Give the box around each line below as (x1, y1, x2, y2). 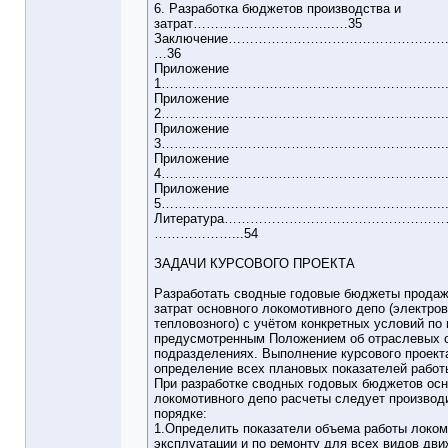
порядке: (154, 406, 207, 422)
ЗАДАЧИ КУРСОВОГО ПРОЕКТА (154, 256, 355, 272)
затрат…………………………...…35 (154, 16, 362, 32)
